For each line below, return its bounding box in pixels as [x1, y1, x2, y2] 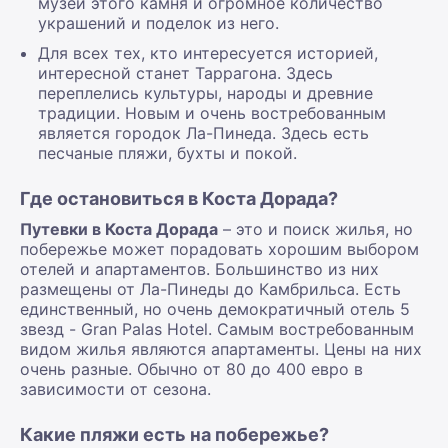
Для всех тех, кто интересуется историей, [38, 43, 378, 63]
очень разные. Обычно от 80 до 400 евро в [20, 359, 363, 379]
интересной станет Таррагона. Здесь [38, 63, 333, 83]
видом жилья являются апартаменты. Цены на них [20, 339, 422, 359]
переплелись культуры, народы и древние [38, 83, 373, 103]
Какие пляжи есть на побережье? [20, 424, 329, 445]
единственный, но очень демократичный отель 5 [20, 299, 410, 319]
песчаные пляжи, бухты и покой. [38, 143, 297, 163]
